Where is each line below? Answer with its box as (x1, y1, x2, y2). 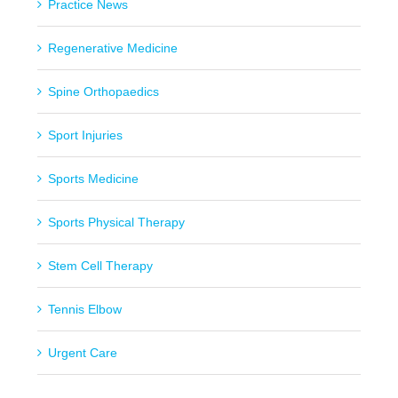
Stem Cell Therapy (47, 259, 153, 274)
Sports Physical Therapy (47, 215, 185, 230)
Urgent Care (47, 346, 117, 361)
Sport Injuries (47, 128, 123, 143)
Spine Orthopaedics (47, 84, 159, 99)
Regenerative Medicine (47, 41, 178, 56)
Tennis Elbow (47, 302, 122, 317)
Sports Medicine (47, 171, 139, 187)
